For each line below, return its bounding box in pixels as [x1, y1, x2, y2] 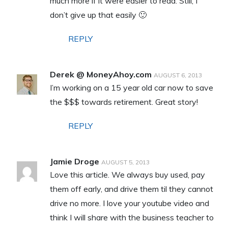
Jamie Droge [49, 156, 99, 166]
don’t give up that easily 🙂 [49, 9, 147, 20]
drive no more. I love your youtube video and [49, 197, 209, 208]
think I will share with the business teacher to [49, 212, 214, 222]
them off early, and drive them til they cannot [49, 183, 213, 194]
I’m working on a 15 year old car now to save [49, 82, 213, 93]
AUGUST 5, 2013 [101, 158, 150, 166]
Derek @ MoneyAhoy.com [49, 69, 152, 79]
